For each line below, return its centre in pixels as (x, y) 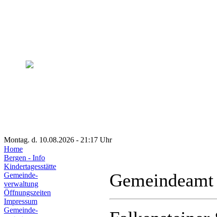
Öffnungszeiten (27, 193)
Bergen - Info (24, 158)
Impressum (21, 201)
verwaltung (21, 184)
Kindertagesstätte (30, 166)
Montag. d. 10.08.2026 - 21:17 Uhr (58, 140)
